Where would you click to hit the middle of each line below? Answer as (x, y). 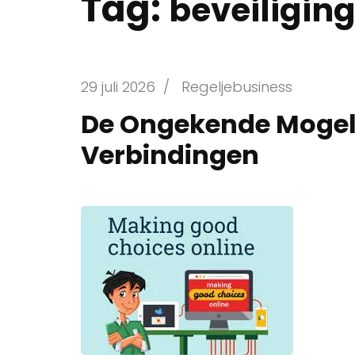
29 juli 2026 (118, 87)
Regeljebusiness (237, 87)
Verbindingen (170, 155)
